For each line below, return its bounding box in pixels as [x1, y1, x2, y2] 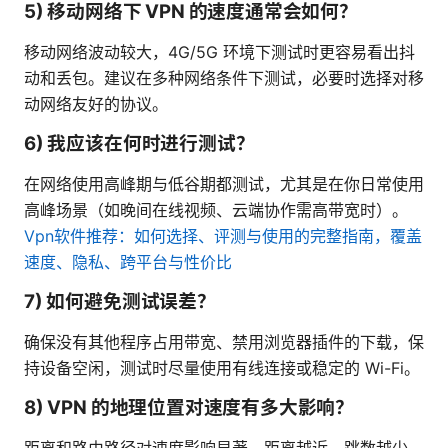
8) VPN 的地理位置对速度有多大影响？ [24, 396, 355, 420]
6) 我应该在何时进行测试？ [24, 132, 255, 156]
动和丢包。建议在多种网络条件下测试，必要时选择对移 [24, 68, 424, 89]
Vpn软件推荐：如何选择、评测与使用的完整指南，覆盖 [24, 226, 422, 247]
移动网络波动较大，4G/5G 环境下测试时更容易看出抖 [24, 42, 415, 63]
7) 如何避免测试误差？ [24, 290, 216, 314]
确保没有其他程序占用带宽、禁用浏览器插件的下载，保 [24, 332, 424, 353]
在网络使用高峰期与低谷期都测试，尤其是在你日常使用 [24, 174, 424, 195]
